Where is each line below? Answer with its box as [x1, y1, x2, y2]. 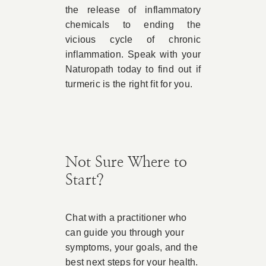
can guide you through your [65, 227, 185, 238]
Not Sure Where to [65, 155, 187, 170]
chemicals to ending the [65, 20, 201, 30]
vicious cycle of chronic [65, 34, 201, 45]
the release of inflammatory [65, 5, 201, 15]
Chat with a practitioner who [65, 213, 187, 223]
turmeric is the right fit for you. [65, 79, 193, 89]
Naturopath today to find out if [65, 64, 201, 74]
